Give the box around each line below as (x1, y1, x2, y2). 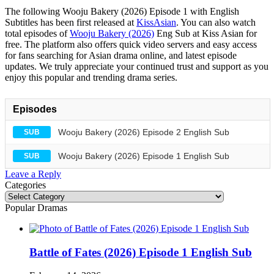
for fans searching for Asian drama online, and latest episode (5, 50, 237, 61)
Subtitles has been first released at (5, 17, 136, 28)
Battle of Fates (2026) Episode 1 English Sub (29, 245, 252, 259)
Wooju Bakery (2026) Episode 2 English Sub (58, 127, 229, 137)
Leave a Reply (5, 168, 61, 179)
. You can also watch (176, 17, 256, 28)
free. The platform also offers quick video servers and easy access (5, 39, 257, 50)
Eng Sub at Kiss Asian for (154, 28, 257, 39)
